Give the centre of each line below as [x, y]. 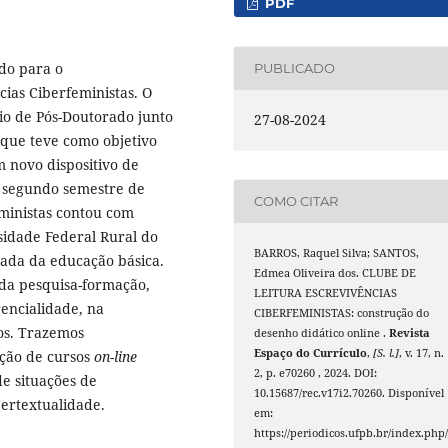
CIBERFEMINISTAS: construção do [342, 312]
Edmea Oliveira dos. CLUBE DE [335, 272]
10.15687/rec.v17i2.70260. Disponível [349, 392]
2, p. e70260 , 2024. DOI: [316, 372]
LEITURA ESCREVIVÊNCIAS [326, 292]
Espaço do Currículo [311, 352]
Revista [410, 332]
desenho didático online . [322, 332]
